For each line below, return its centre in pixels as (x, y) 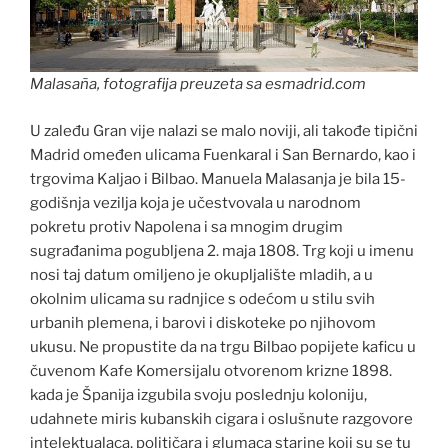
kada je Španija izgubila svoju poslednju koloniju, (198, 394)
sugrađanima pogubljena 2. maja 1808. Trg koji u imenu (222, 250)
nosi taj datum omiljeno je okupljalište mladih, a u (201, 274)
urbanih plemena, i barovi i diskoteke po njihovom (203, 322)
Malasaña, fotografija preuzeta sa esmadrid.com (198, 84)
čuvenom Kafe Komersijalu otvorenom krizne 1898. (211, 370)
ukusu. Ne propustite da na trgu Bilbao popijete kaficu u (223, 346)
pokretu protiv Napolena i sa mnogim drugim (186, 226)
